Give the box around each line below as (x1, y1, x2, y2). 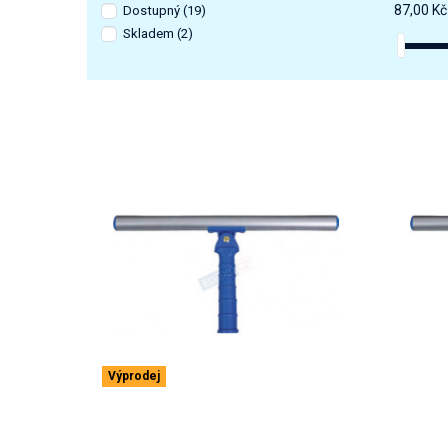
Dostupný (123, 2, 183, 18)
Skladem (123, 25, 177, 41)
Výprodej (108, 369, 160, 384)
